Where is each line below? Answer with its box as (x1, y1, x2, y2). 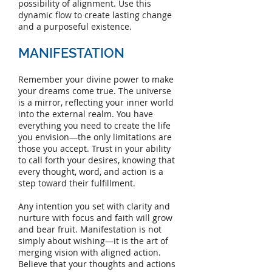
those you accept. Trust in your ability (18, 143, 171, 155)
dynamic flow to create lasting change (18, 9, 172, 21)
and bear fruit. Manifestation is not (18, 223, 161, 236)
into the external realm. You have (18, 108, 153, 120)
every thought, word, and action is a (18, 166, 163, 178)
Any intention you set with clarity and (18, 200, 170, 212)
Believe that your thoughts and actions (18, 258, 175, 270)
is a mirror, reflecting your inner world (18, 97, 174, 109)
